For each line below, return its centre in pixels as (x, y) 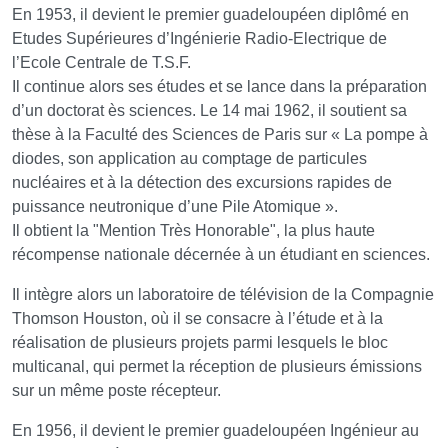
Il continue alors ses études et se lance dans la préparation (219, 87)
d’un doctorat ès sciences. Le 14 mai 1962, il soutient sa (209, 111)
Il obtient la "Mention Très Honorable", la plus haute (193, 231)
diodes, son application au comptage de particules (189, 159)
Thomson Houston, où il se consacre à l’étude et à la (197, 319)
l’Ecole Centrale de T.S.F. (101, 63)
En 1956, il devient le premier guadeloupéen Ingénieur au (215, 431)
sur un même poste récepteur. (116, 391)
